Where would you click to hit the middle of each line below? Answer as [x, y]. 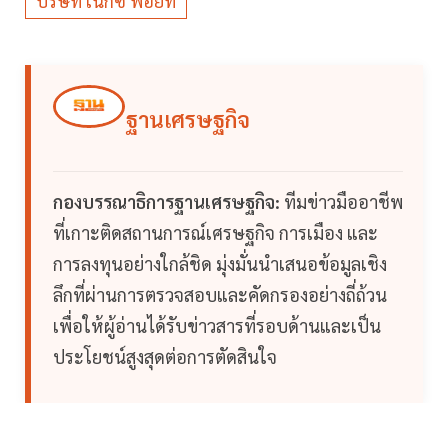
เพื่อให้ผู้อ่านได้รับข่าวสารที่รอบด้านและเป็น [217, 326]
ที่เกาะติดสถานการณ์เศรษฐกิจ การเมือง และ [215, 233]
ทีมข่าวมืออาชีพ [341, 202]
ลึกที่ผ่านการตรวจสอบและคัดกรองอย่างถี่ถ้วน [220, 295]
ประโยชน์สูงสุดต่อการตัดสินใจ [165, 357]
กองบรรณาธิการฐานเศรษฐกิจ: [166, 202]
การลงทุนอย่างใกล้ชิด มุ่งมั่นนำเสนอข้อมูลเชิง [220, 264]
